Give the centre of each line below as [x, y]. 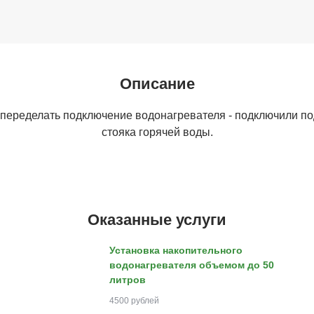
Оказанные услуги [157, 220]
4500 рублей [134, 301]
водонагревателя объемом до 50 [191, 265]
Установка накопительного [176, 250]
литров [127, 280]
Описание [157, 84]
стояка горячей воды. [157, 132]
